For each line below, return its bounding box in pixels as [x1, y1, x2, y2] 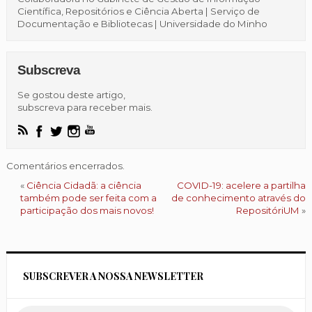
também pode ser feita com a [19, 192, 157, 203]
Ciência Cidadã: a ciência [26, 179, 141, 191]
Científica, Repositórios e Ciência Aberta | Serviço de [17, 5, 260, 17]
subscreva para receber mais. [17, 101, 153, 113]
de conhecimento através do [171, 192, 306, 203]
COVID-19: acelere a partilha [177, 179, 306, 191]
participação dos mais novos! [19, 204, 154, 216]
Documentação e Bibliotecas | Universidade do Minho [17, 17, 267, 29]
